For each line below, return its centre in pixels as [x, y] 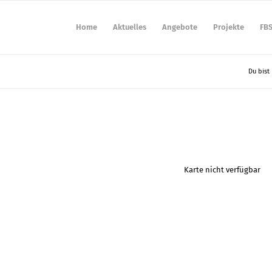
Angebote [179, 27]
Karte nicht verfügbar [223, 170]
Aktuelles [129, 27]
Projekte [228, 27]
